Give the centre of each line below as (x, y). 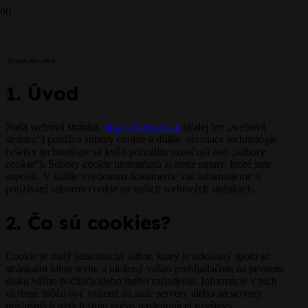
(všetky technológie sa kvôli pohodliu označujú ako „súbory (135, 152)
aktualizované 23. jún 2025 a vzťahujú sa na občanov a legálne (143, 35)
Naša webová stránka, (55, 127)
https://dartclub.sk (142, 127)
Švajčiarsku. (32, 59)
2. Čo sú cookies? (88, 223)
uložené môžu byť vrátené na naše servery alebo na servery (134, 294)
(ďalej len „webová (223, 127)
